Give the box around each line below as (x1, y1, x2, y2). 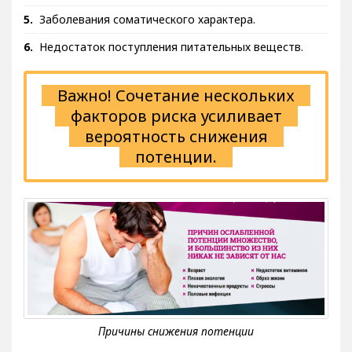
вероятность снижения (84, 137, 268, 158)
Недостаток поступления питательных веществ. (39, 50, 303, 65)
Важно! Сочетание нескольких (57, 96, 295, 117)
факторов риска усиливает (70, 116, 282, 137)
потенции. (135, 157, 217, 178)
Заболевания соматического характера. (39, 23, 255, 38)
